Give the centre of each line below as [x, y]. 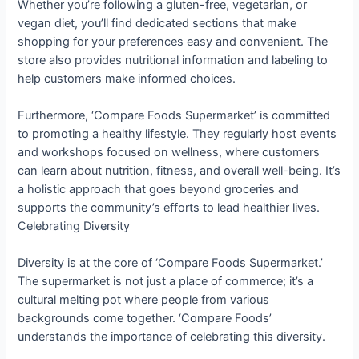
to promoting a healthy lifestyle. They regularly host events [177, 133]
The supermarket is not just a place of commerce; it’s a [166, 282]
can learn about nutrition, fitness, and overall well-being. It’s [179, 170]
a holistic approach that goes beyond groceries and [159, 189]
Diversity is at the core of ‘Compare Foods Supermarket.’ [171, 263]
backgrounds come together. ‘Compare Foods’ [145, 319]
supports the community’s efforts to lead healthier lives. [169, 207]
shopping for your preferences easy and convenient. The [173, 41]
